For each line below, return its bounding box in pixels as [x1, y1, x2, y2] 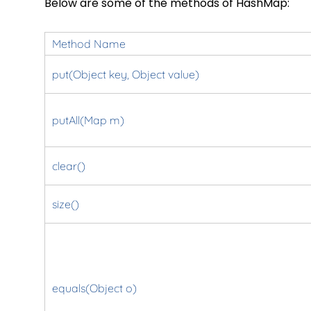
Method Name [51, 36, 126, 51]
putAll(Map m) [51, 112, 124, 127]
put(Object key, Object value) [51, 67, 199, 81]
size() [51, 196, 79, 211]
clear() [51, 158, 85, 173]
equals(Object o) [51, 280, 137, 295]
